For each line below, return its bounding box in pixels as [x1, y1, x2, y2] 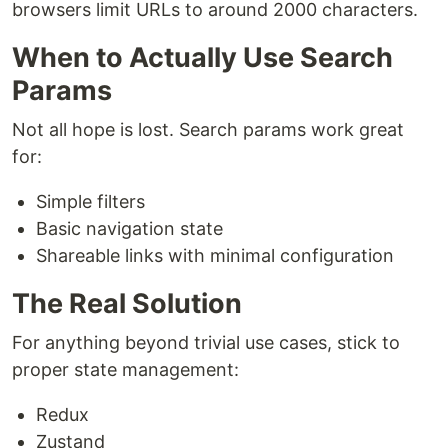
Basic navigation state [36, 218, 223, 239]
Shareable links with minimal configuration [36, 245, 394, 266]
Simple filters [36, 191, 145, 212]
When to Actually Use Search [12, 41, 393, 74]
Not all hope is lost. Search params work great [12, 119, 404, 140]
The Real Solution [12, 287, 242, 320]
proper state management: [12, 359, 239, 380]
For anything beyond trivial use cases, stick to [12, 332, 400, 353]
